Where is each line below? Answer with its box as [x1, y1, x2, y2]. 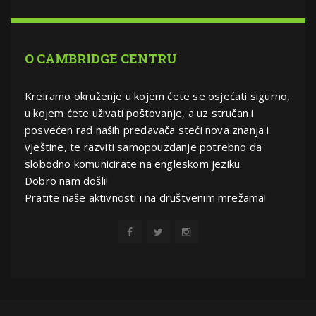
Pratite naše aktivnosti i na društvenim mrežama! [25, 190, 267, 205]
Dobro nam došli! [25, 174, 109, 188]
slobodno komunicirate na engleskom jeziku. [25, 157, 243, 171]
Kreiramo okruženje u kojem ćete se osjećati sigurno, [25, 89, 291, 104]
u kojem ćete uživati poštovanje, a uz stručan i [25, 106, 254, 121]
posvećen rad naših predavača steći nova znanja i [25, 123, 269, 138]
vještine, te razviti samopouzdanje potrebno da [25, 140, 262, 154]
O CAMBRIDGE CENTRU [25, 50, 177, 68]
